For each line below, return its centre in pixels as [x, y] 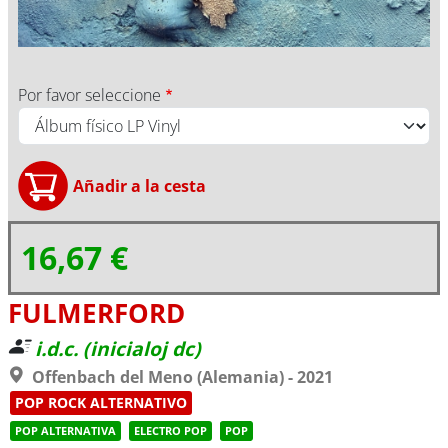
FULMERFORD [96, 313]
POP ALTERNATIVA [65, 430]
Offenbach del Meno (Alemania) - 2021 [182, 377]
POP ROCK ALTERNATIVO [101, 402]
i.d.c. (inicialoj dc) [118, 348]
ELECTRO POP [170, 430]
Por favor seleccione [89, 95]
